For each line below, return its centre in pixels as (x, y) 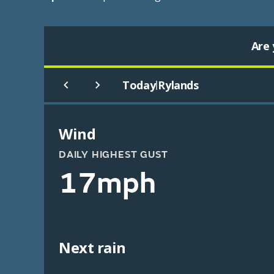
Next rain (92, 247)
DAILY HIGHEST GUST (113, 155)
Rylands (178, 85)
